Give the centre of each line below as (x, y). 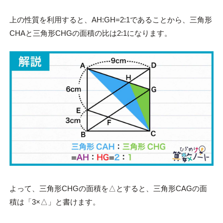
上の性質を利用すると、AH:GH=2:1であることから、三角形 (111, 19)
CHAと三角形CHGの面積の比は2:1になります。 (90, 33)
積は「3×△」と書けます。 (55, 202)
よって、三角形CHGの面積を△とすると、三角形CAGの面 (108, 189)
